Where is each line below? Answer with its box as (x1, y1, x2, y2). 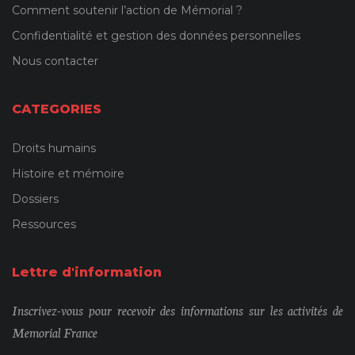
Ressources (12, 217, 76, 232)
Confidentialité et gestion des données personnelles (12, 29, 300, 44)
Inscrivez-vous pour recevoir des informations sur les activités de (12, 300, 343, 319)
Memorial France (12, 323, 97, 342)
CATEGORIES (12, 101, 101, 117)
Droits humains (12, 141, 96, 156)
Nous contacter (12, 54, 98, 69)
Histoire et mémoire (12, 166, 124, 181)
